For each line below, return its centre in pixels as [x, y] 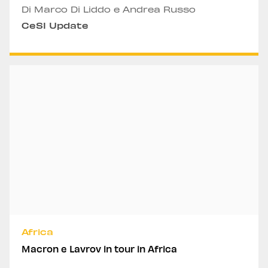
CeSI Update [55, 25]
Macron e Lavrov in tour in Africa [99, 249]
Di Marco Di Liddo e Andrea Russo [109, 9]
